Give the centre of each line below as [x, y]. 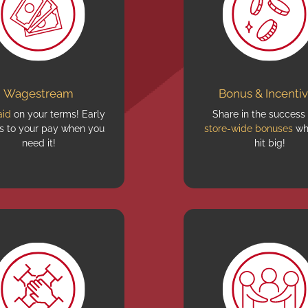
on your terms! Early [58, 114]
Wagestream [38, 93]
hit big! [269, 143]
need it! [38, 143]
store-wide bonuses [248, 128]
